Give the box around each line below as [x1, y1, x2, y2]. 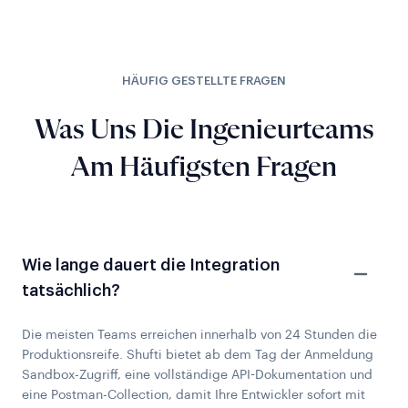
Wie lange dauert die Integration [22, 257, 280, 274]
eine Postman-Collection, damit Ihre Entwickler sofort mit [22, 389, 365, 403]
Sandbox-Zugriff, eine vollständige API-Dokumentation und [22, 369, 372, 382]
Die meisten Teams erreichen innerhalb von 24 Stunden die [22, 329, 377, 342]
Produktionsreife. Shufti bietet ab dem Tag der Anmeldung [22, 349, 373, 362]
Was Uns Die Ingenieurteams [34, 116, 374, 146]
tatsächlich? [22, 282, 120, 300]
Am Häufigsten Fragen [71, 153, 337, 183]
